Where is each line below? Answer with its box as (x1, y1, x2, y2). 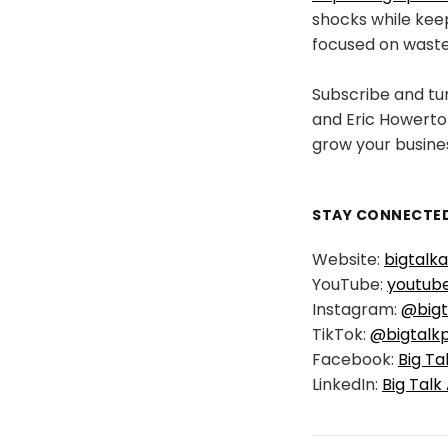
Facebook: (312, 348, 398, 372)
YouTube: (312, 273, 387, 297)
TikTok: (312, 323, 370, 347)
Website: (312, 248, 384, 272)
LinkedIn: (312, 373, 382, 397)
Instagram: (312, 298, 401, 322)
